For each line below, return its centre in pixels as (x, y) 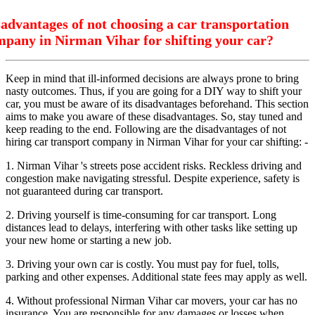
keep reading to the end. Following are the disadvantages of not (146, 129)
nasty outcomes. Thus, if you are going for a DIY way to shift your (154, 91)
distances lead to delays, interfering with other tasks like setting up (152, 228)
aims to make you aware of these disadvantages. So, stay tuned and (154, 117)
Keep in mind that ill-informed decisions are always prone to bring (152, 79)
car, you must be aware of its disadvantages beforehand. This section (157, 104)
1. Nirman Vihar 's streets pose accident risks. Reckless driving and (154, 166)
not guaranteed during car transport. (84, 191)
